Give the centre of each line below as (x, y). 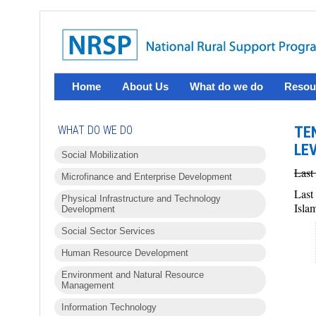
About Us (145, 86)
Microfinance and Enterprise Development (147, 177)
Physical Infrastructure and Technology (141, 199)
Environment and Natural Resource (133, 275)
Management (88, 285)
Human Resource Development (125, 253)
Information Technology (109, 307)
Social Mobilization (100, 155)
